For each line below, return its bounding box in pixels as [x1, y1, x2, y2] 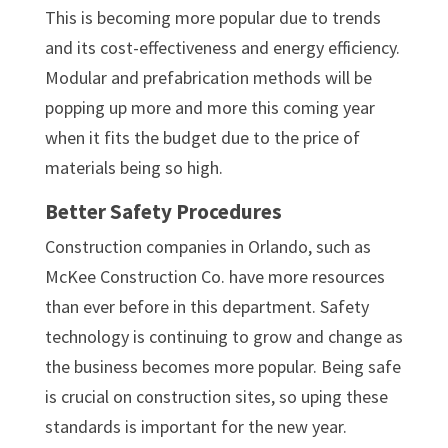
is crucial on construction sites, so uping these [44, 384, 388, 408]
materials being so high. [44, 155, 223, 179]
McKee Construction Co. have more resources [44, 264, 385, 288]
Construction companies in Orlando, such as [44, 234, 371, 258]
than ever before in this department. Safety [44, 294, 369, 318]
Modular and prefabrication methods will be [44, 65, 372, 89]
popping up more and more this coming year [44, 95, 375, 119]
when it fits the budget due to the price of [44, 125, 360, 149]
